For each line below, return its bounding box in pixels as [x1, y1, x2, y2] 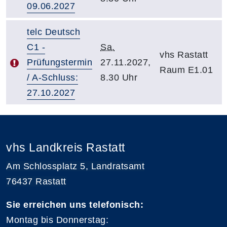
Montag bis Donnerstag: [6, 215, 108, 225]
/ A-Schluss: [27, 72, 78, 83]
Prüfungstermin [27, 57, 92, 67]
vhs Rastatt [160, 50, 208, 60]
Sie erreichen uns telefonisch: [6, 200, 143, 210]
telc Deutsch [27, 27, 80, 37]
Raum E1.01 [160, 65, 213, 75]
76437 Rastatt [6, 176, 66, 186]
